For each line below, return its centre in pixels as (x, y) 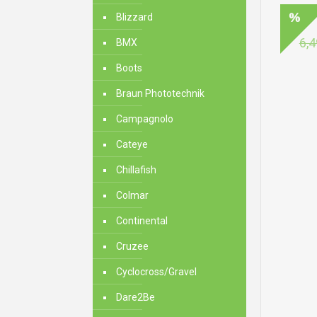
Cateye (132, 144)
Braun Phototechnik (160, 93)
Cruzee (132, 246)
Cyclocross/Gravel (156, 272)
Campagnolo (145, 119)
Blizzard (134, 17)
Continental (142, 221)
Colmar (132, 195)
